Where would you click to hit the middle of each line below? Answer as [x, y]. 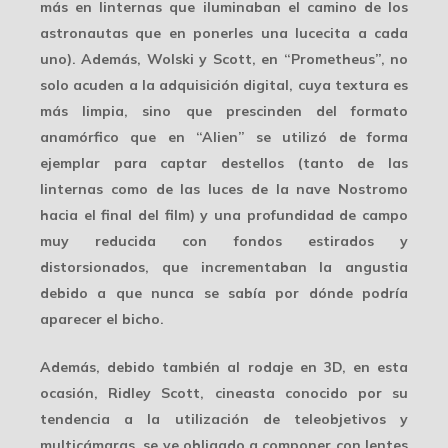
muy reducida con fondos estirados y [224, 240]
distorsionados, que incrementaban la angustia [224, 266]
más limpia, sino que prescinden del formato [224, 110]
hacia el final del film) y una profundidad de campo [224, 214]
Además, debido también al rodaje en [182, 366]
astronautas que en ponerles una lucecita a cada [224, 32]
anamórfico [79, 136]
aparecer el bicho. [102, 318]
